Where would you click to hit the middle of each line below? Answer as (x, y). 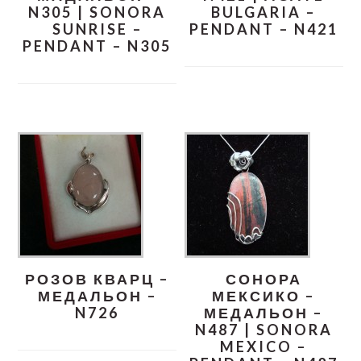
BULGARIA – (264, 12)
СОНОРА (263, 278)
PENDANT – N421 (263, 29)
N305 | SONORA (98, 12)
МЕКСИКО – (264, 295)
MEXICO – (264, 346)
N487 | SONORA (263, 329)
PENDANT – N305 (98, 46)
